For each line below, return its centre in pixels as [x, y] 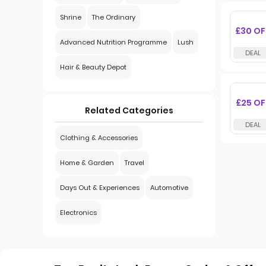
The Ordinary [114, 17]
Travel [134, 163]
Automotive [169, 188]
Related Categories [129, 110]
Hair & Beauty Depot [93, 67]
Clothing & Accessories [99, 138]
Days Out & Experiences [100, 188]
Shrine [71, 17]
